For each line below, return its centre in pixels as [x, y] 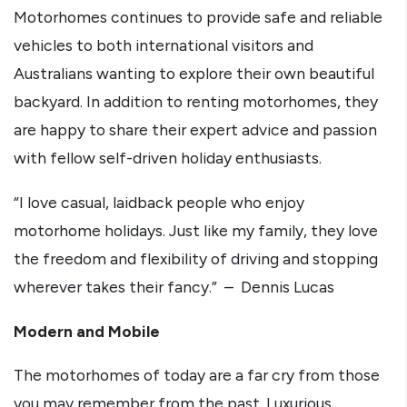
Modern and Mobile [87, 331]
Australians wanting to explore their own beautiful [194, 74]
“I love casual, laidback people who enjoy [159, 202]
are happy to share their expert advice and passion [195, 130]
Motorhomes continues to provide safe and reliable [198, 17]
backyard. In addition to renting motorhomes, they [196, 102]
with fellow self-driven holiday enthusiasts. [168, 158]
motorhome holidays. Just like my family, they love [196, 230]
